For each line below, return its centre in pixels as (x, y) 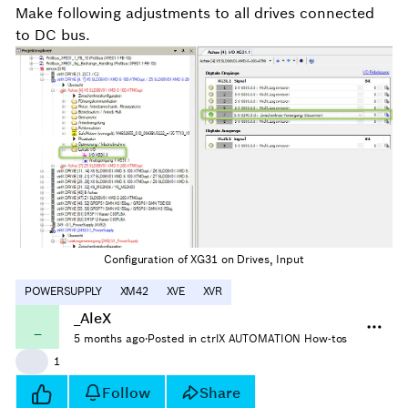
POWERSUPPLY (63, 291)
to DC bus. (53, 35)
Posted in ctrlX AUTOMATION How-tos (248, 338)
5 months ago (109, 338)
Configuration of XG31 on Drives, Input (204, 259)
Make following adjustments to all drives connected (195, 13)
